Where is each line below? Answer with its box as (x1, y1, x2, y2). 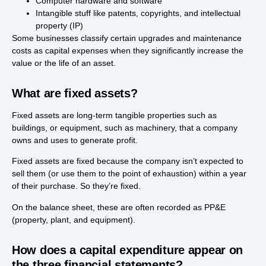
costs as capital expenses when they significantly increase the (12, 45, 243, 55)
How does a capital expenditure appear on (12, 243, 243, 256)
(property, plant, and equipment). (12, 214, 135, 224)
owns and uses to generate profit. (12, 135, 138, 145)
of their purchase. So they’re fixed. (12, 181, 141, 191)
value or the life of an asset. (12, 58, 116, 68)
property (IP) (36, 20, 83, 30)
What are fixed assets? (12, 86, 138, 100)
